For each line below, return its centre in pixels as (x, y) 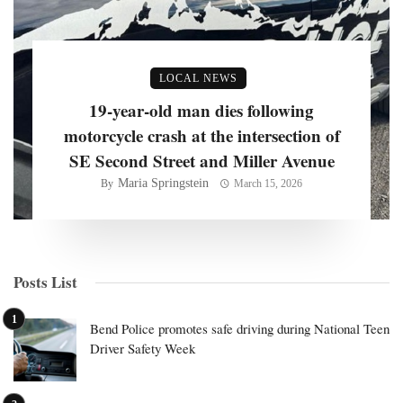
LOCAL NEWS (198, 79)
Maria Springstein (164, 184)
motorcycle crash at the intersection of (201, 136)
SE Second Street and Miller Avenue (201, 161)
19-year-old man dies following (201, 111)
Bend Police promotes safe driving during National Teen (240, 329)
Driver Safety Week (143, 349)
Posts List (45, 282)
